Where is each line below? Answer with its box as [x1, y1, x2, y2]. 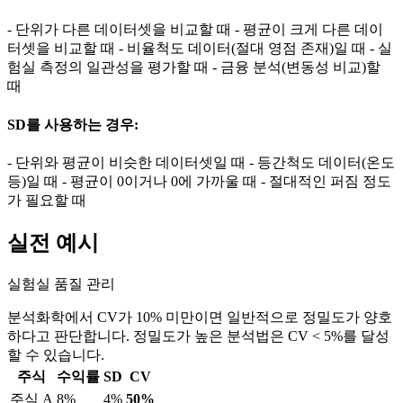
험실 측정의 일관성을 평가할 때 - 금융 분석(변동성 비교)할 [7, 59, 381, 76]
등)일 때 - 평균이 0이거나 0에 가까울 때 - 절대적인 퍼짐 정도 [7, 173, 391, 189]
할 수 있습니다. [7, 346, 104, 363]
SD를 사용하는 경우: [7, 116, 139, 132]
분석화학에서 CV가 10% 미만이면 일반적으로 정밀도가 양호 [7, 309, 392, 325]
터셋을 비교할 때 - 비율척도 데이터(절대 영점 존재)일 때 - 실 [7, 40, 392, 57]
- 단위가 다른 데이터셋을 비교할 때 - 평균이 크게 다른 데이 [7, 22, 383, 38]
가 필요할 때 [7, 192, 86, 208]
